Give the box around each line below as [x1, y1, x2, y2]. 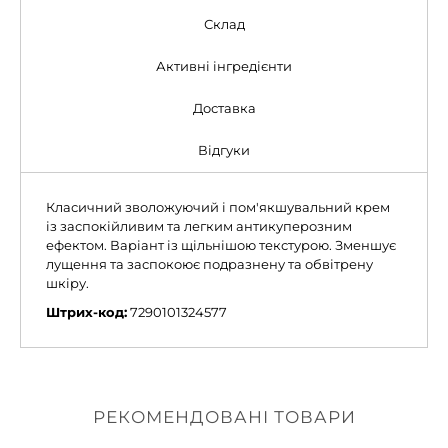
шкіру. [46, 275, 89, 292]
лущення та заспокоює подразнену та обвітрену [46, 256, 373, 273]
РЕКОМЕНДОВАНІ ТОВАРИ [92, 407, 356, 428]
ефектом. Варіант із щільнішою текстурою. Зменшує [46, 237, 396, 254]
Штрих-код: [46, 304, 127, 321]
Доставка [192, 100, 256, 117]
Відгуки [198, 142, 250, 159]
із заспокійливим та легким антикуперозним [46, 218, 352, 235]
